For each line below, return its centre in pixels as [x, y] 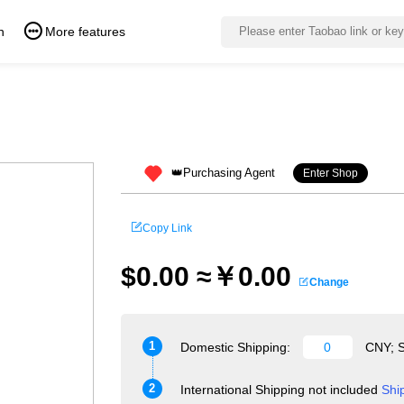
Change [329, 282]
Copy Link [167, 228]
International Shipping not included [279, 390]
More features [85, 32]
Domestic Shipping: [237, 347]
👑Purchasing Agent [223, 173]
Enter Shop [330, 173]
